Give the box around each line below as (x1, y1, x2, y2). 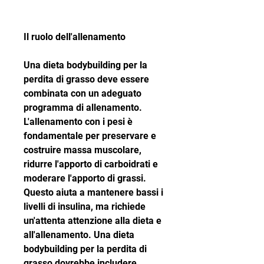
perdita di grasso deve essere (24, 74, 149, 85)
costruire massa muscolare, (24, 144, 141, 156)
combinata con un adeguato (24, 88, 141, 100)
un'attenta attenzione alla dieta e (24, 215, 161, 227)
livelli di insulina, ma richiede (24, 201, 146, 213)
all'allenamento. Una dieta (24, 229, 134, 241)
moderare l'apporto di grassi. (24, 173, 146, 184)
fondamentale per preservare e (24, 130, 156, 142)
